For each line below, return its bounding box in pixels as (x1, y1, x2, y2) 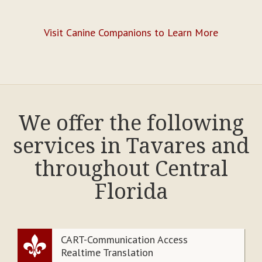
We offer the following (18, 108, 244, 137)
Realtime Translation (61, 246, 153, 260)
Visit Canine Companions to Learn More (44, 26, 218, 40)
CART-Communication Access (61, 233, 188, 247)
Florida (94, 177, 168, 206)
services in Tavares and (13, 131, 249, 160)
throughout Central (34, 154, 228, 183)
